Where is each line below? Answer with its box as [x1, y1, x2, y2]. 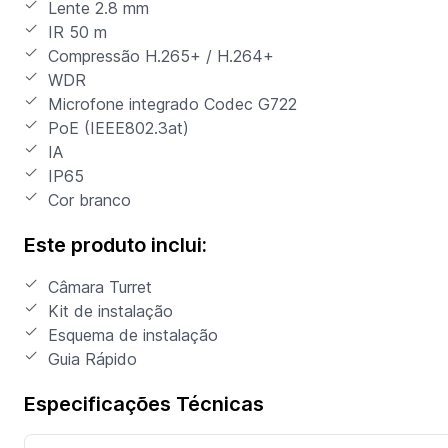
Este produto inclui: [24, 232, 207, 257]
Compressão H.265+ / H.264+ [48, 45, 274, 66]
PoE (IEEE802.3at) [48, 117, 189, 138]
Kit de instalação [48, 300, 173, 321]
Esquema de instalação [48, 324, 218, 345]
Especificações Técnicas [24, 391, 264, 416]
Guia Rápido [48, 348, 137, 369]
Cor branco [48, 189, 131, 210]
